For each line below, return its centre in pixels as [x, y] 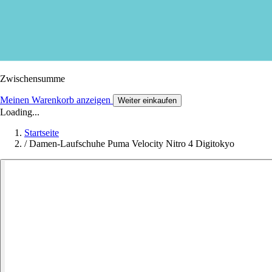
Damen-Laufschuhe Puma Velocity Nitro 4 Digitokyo [132, 143]
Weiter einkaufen [147, 100]
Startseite [42, 132]
